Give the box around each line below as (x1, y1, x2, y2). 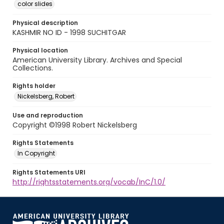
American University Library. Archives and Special (12, 55, 182, 65)
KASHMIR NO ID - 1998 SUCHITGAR (12, 27, 126, 37)
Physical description (12, 18, 78, 27)
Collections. (12, 63, 53, 73)
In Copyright (17, 149, 55, 157)
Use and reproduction (12, 111, 83, 119)
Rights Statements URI (12, 168, 85, 176)
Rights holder (12, 81, 55, 90)
